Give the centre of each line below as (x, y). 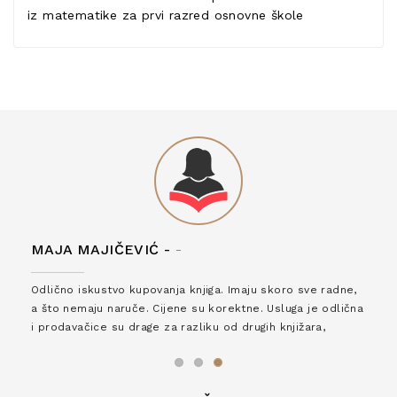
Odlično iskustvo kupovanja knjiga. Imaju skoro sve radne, (194, 290)
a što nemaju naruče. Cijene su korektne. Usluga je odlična (198, 308)
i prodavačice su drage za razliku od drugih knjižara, (179, 327)
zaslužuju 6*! (68, 346)
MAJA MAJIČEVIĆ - (101, 249)
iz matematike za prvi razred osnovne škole (168, 15)
